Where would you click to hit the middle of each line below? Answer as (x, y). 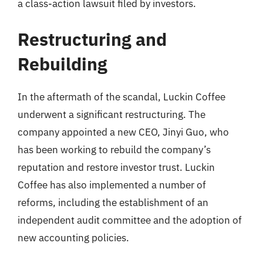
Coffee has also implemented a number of (112, 185)
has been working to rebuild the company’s (114, 150)
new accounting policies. (73, 238)
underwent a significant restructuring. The (112, 114)
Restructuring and (92, 39)
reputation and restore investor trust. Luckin (116, 167)
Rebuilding (63, 64)
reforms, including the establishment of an (113, 203)
